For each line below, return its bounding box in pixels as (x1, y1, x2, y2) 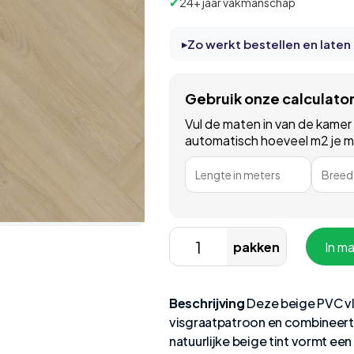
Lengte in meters (195, 168, 281, 182)
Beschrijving (169, 295, 245, 311)
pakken (233, 238, 280, 255)
